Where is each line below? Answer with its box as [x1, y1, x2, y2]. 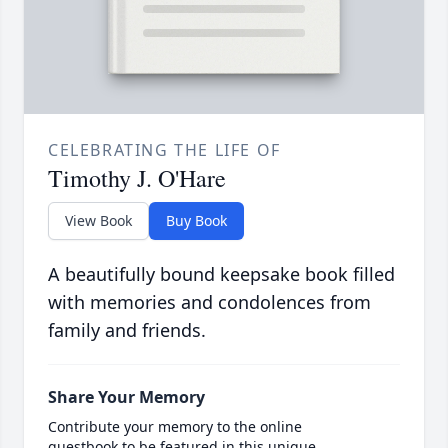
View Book [65, 211, 132, 231]
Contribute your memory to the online [48, 417, 302, 437]
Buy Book [166, 211, 227, 231]
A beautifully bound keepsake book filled [48, 262, 395, 287]
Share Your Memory [48, 386, 205, 409]
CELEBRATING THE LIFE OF [48, 139, 281, 162]
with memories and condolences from [48, 290, 371, 315]
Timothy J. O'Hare [48, 162, 226, 195]
